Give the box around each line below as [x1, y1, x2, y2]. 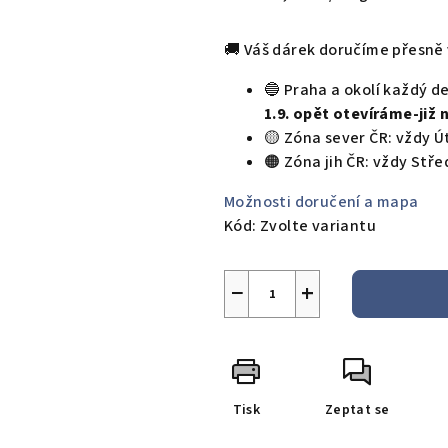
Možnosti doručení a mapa [224, 191, 419, 213]
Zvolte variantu [260, 215, 377, 237]
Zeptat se [324, 400, 390, 420]
